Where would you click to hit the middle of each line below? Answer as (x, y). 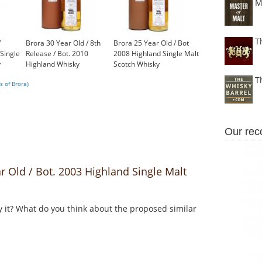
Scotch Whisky (137, 64)
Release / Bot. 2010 (57, 54)
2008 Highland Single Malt (156, 54)
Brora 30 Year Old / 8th (63, 43)
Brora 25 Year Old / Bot (151, 43)
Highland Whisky (53, 64)
